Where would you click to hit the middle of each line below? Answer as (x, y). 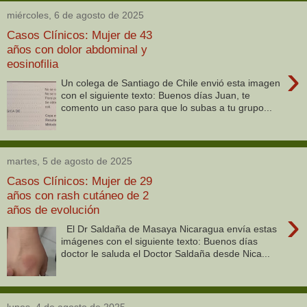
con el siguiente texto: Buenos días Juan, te (156, 96)
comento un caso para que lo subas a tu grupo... (167, 108)
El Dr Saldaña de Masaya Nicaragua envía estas (169, 229)
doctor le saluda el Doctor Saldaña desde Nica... (166, 254)
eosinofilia (33, 63)
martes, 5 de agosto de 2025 (70, 161)
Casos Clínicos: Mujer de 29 (79, 181)
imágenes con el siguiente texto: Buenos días (160, 242)
